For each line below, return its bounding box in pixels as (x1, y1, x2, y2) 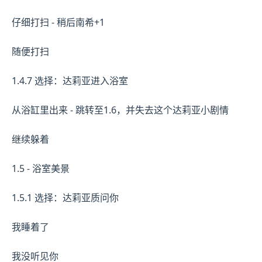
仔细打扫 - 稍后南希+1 (12, 15, 105, 29)
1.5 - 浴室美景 (12, 161, 70, 175)
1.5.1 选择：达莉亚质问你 (12, 191, 119, 204)
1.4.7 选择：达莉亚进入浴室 (12, 74, 128, 87)
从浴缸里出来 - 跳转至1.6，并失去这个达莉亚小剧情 (12, 103, 229, 116)
